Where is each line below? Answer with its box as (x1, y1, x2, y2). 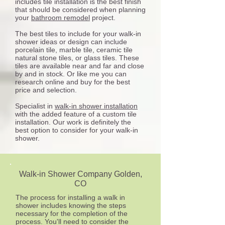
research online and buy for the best (15, 78, 130, 86)
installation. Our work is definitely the (15, 118, 131, 126)
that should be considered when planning (15, 6, 146, 14)
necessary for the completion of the (16, 209, 128, 217)
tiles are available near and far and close (15, 62, 144, 70)
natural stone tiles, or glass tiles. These (15, 54, 139, 62)
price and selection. (15, 86, 77, 94)
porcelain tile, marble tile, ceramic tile (15, 46, 133, 54)
